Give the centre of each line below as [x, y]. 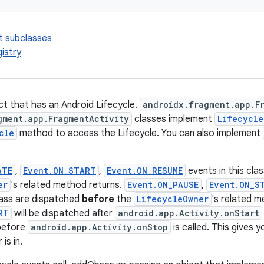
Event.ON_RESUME [145, 171]
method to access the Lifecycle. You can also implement [140, 133]
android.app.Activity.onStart [189, 213]
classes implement [173, 119]
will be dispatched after [63, 213]
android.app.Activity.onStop [99, 227]
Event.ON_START [60, 171]
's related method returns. [67, 185]
